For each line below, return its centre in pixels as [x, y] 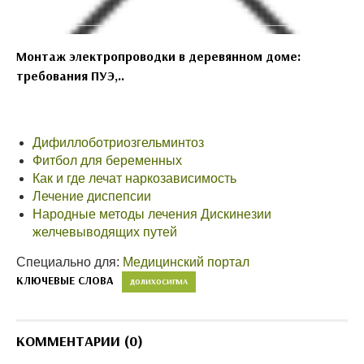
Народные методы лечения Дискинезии [152, 214]
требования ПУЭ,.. [70, 76]
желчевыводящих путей [105, 232]
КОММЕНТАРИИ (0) [80, 341]
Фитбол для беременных [107, 160]
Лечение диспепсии [92, 196]
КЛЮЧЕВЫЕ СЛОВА [65, 280]
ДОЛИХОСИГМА [159, 282]
